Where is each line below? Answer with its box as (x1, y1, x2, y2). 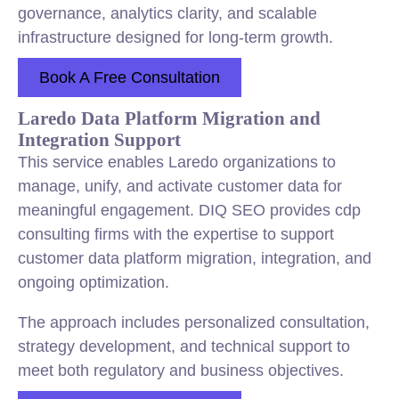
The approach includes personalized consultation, (18, 313, 370, 331)
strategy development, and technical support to (18, 338, 350, 355)
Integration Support (18, 129, 181, 150)
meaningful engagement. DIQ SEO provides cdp (18, 201, 361, 219)
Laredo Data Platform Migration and (18, 108, 321, 128)
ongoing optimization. (18, 273, 169, 291)
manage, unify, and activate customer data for (18, 177, 342, 195)
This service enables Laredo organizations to (18, 153, 336, 171)
